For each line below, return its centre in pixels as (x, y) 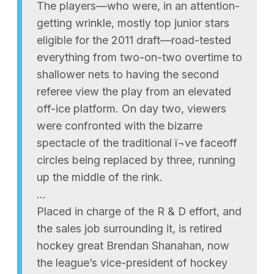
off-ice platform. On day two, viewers (131, 109)
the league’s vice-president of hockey (132, 263)
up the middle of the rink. (100, 177)
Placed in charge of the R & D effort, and (139, 211)
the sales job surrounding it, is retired (129, 228)
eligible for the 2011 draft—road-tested (134, 40)
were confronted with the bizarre (120, 126)
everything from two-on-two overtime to (139, 57)
